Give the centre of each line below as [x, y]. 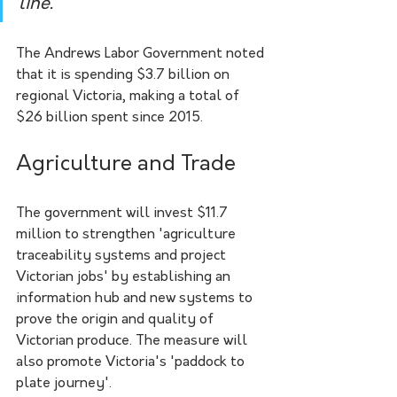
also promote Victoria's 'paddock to [132, 362]
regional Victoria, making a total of [129, 96]
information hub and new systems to [136, 298]
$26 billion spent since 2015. [109, 117]
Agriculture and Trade [126, 164]
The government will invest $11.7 [124, 213]
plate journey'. [66, 383]
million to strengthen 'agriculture [128, 234]
